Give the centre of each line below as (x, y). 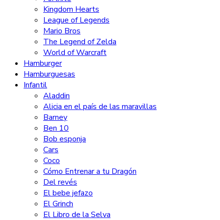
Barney (55, 117)
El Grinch (58, 204)
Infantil (35, 85)
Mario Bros (62, 31)
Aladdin (56, 96)
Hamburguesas (49, 74)
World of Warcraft (75, 52)
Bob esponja (65, 139)
